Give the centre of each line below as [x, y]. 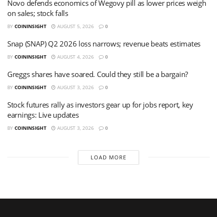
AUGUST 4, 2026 [75, 56]
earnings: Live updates [43, 115]
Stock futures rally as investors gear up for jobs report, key [100, 104]
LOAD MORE [108, 157]
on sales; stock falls [38, 13]
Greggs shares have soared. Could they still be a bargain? [98, 74]
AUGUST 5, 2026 [75, 26]
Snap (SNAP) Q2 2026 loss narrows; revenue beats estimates [104, 43]
